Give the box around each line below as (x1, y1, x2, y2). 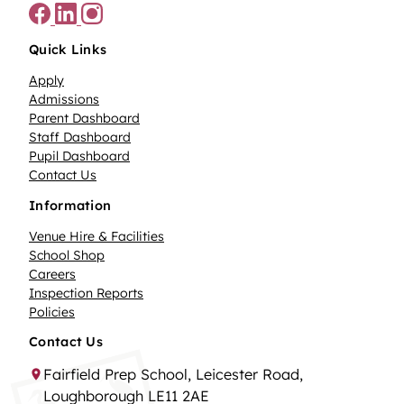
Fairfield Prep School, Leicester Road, (43, 365, 303, 384)
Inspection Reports (29, 284, 143, 301)
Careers (29, 265, 76, 282)
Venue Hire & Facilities (29, 227, 164, 244)
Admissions (29, 91, 99, 108)
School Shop (29, 246, 105, 263)
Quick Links (29, 41, 107, 59)
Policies (29, 303, 75, 320)
